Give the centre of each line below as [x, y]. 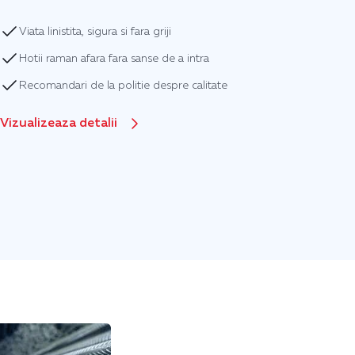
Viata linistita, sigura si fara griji [95, 32]
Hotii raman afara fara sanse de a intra [114, 59]
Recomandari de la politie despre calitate [123, 86]
